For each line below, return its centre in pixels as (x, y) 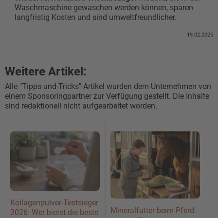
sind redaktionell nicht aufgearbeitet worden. (81, 106)
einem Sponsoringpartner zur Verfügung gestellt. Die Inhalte (107, 96)
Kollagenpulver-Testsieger (54, 203)
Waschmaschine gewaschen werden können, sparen (104, 7)
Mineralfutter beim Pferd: (153, 210)
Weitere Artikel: (46, 71)
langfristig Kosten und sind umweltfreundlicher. (96, 17)
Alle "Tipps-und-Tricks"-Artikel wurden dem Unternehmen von (108, 86)
